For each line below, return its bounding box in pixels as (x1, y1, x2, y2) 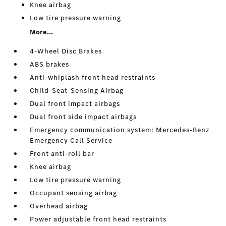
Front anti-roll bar (30, 149, 95, 159)
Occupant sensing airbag (30, 188, 118, 198)
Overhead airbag (30, 201, 88, 211)
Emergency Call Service (30, 136, 113, 146)
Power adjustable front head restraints (30, 214, 167, 224)
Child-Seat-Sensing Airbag (30, 86, 124, 96)
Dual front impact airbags (30, 99, 121, 109)
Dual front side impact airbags (30, 112, 137, 122)
